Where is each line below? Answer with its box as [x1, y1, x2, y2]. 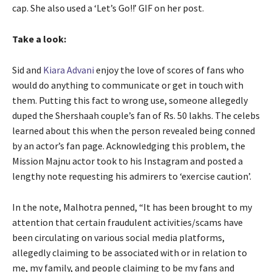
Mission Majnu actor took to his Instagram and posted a [12, 155, 243, 168]
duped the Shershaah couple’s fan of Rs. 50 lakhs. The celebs [12, 109, 260, 122]
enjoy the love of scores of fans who [94, 64, 244, 76]
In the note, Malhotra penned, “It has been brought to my [12, 201, 252, 214]
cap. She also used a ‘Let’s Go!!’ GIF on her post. [12, 2, 204, 15]
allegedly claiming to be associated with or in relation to [12, 246, 247, 259]
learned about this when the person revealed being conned [12, 124, 255, 137]
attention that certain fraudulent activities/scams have [12, 216, 243, 229]
